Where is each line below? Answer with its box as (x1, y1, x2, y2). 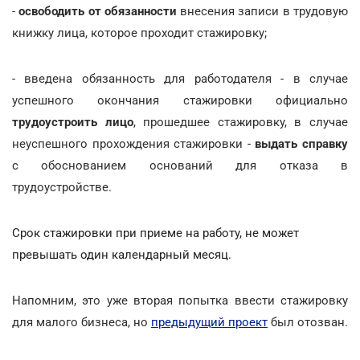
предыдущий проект (151, 314, 268, 329)
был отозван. (268, 314, 348, 329)
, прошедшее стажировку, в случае (133, 114, 349, 129)
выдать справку (250, 136, 349, 151)
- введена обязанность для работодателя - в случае (12, 71, 348, 86)
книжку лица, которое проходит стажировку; (12, 25, 267, 40)
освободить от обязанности (18, 3, 177, 18)
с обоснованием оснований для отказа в (12, 157, 348, 173)
